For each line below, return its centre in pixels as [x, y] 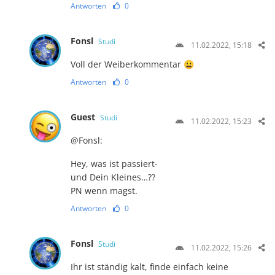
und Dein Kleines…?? [113, 177]
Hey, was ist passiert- [114, 164]
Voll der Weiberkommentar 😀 [132, 64]
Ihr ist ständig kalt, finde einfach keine [149, 267]
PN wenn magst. [104, 191]
